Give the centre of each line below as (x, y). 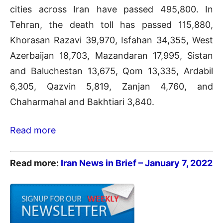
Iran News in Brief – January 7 (123, 163)
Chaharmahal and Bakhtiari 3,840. (82, 102)
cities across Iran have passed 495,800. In (111, 9)
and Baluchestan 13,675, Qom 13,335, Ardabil (111, 71)
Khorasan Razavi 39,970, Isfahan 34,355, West (111, 40)
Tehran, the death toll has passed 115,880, (111, 24)
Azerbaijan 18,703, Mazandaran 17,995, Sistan (111, 55)
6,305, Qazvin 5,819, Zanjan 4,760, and (111, 86)
